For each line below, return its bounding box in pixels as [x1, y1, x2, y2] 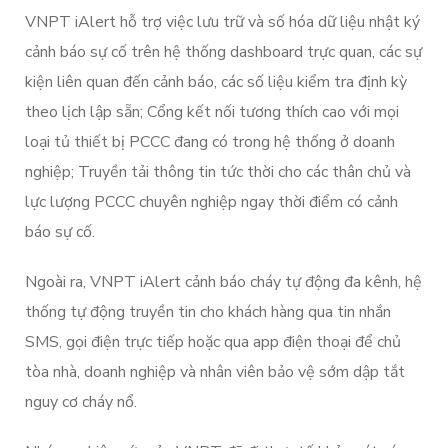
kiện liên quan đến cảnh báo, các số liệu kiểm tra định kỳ [25, 71, 407, 93]
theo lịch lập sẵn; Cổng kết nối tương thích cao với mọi [25, 101, 399, 123]
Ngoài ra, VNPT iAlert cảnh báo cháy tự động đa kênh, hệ [25, 271, 422, 293]
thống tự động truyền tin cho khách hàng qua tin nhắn [25, 301, 391, 323]
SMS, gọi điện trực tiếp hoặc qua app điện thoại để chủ [25, 331, 401, 353]
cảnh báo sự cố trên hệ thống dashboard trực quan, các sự [25, 41, 422, 63]
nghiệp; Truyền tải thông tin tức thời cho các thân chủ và [25, 161, 411, 183]
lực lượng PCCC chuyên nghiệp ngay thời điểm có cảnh [25, 191, 398, 213]
